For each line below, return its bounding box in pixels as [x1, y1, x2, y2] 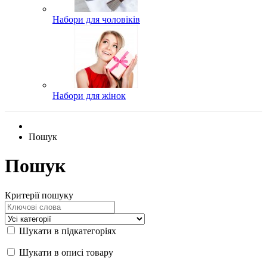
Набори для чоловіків [52, 14, 140, 24]
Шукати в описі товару [17, 247, 113, 257]
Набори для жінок [52, 91, 126, 101]
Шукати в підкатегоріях [17, 225, 116, 236]
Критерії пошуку [5, 190, 73, 200]
